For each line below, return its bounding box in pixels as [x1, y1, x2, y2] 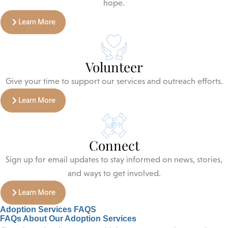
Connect [89, 136, 139, 155]
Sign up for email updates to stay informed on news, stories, [6, 155, 222, 165]
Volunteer [85, 58, 143, 76]
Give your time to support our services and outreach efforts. [5, 76, 223, 87]
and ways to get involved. [67, 168, 161, 179]
